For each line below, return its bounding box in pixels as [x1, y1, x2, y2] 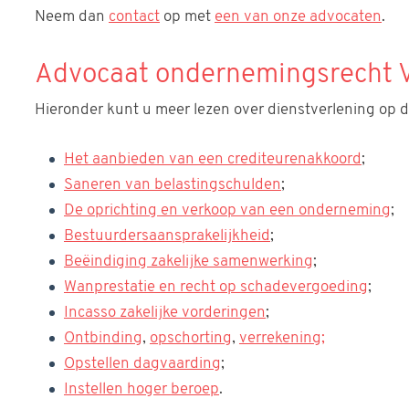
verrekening [239, 330, 321, 346]
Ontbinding [64, 330, 142, 346]
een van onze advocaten [215, 8, 382, 25]
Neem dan [35, 8, 109, 25]
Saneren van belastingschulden [64, 176, 281, 193]
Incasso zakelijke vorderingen [64, 304, 266, 320]
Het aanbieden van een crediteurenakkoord [64, 151, 362, 167]
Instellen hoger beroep [64, 381, 219, 397]
